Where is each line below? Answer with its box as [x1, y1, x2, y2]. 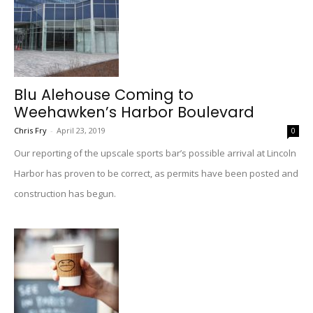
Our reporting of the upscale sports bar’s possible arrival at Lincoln [14, 147, 296, 159]
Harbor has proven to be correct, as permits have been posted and [14, 167, 298, 180]
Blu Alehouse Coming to [14, 85, 194, 105]
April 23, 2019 [57, 125, 105, 136]
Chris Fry [14, 125, 47, 136]
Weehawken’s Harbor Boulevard [14, 102, 254, 122]
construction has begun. [14, 187, 116, 200]
